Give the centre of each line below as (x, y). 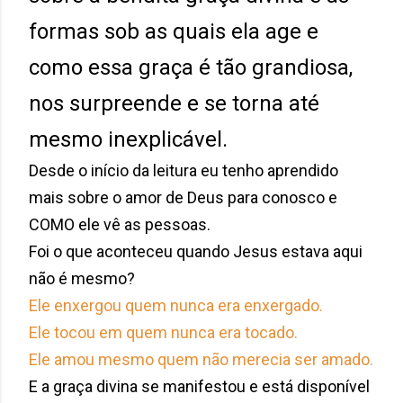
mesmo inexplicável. (128, 139)
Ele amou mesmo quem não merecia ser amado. (201, 359)
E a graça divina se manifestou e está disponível (199, 386)
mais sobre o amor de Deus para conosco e (183, 197)
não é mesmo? (84, 278)
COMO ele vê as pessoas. (121, 224)
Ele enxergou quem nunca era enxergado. (176, 305)
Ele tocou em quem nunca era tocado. (163, 332)
